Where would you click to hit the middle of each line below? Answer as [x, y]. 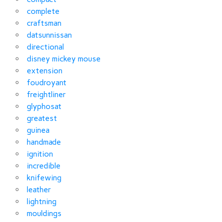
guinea [38, 130]
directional [45, 47]
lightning [42, 201]
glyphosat [44, 106]
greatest [42, 118]
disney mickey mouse [64, 58]
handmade [44, 142]
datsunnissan [49, 35]
